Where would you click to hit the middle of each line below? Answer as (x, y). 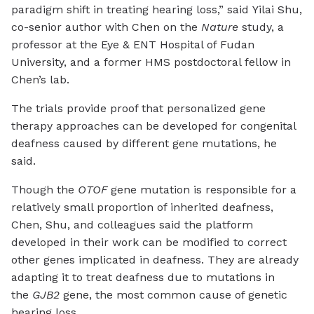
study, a (261, 27)
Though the (45, 190)
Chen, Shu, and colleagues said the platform (132, 225)
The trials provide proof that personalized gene (138, 109)
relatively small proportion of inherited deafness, (142, 207)
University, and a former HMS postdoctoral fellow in (151, 62)
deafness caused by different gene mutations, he (144, 144)
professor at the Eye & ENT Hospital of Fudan (133, 45)
